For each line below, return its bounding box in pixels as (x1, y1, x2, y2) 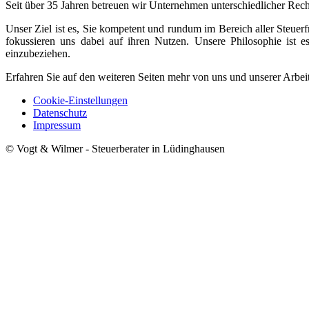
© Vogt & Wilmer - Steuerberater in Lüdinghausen (6, 142, 225, 154)
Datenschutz (33, 106, 87, 119)
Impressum (33, 119, 81, 131)
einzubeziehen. (6, 47, 70, 59)
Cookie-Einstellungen (33, 94, 128, 106)
